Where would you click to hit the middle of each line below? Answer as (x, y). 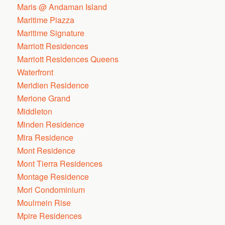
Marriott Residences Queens (68, 59)
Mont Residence (46, 150)
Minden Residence (51, 124)
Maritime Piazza (46, 20)
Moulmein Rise (44, 203)
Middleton (35, 111)
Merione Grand (44, 98)
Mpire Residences (50, 216)
